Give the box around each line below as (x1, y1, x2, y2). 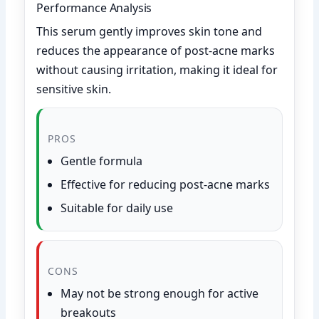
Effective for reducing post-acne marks (61, 176, 271, 192)
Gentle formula (61, 152, 143, 169)
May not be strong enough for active (61, 285, 259, 301)
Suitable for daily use (61, 199, 174, 216)
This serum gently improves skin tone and (36, 23, 263, 39)
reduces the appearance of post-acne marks (36, 42, 276, 58)
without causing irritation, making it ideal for (36, 61, 278, 78)
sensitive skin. (36, 80, 112, 97)
